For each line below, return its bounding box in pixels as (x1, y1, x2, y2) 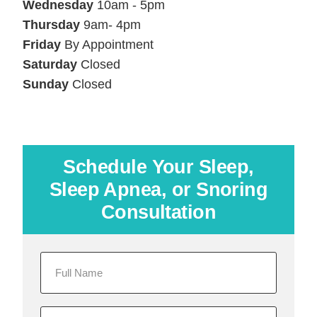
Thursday (23, 18, 81, 32)
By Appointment (61, 38, 154, 52)
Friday (23, 38, 62, 52)
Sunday (23, 77, 69, 91)
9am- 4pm (80, 18, 142, 32)
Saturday (23, 57, 78, 71)
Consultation (100, 202, 217, 223)
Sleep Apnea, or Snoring (49, 179, 268, 200)
